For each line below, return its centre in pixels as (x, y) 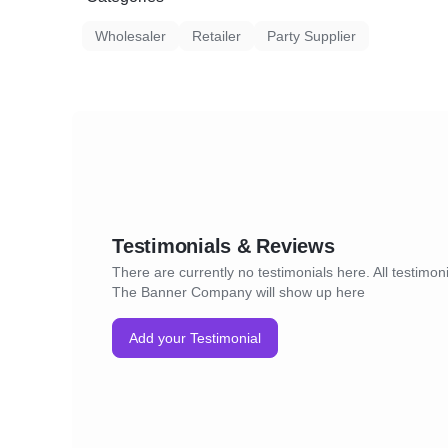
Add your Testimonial (195, 338)
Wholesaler (130, 36)
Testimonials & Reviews (223, 246)
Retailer (216, 36)
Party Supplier (311, 36)
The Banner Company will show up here (238, 292)
